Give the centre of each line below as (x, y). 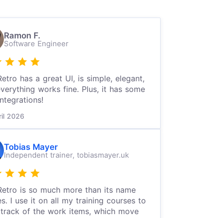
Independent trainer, (40, 155)
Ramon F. (22, 35)
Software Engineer (36, 43)
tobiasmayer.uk (103, 155)
